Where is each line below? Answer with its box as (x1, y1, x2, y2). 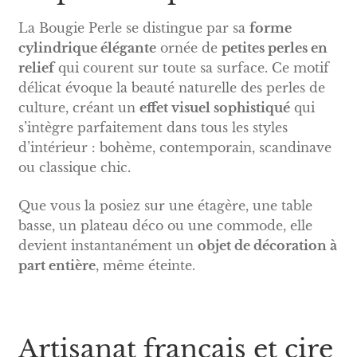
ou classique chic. (18, 159, 131, 176)
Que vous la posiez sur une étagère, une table (18, 198, 312, 214)
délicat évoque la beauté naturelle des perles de (18, 80, 325, 96)
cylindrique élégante (18, 40, 156, 57)
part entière (18, 257, 96, 274)
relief (18, 60, 54, 76)
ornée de (155, 40, 222, 57)
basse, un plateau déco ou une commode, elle (18, 218, 312, 234)
